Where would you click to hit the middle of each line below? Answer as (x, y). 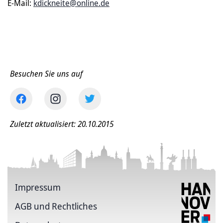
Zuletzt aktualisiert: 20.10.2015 (62, 124)
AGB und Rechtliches (56, 206)
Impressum (38, 187)
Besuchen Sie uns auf (46, 74)
